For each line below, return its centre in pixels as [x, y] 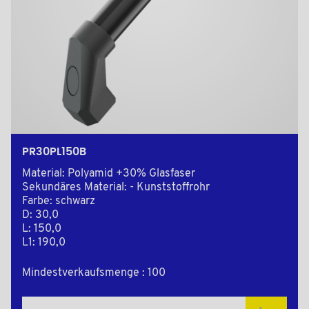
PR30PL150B [54, 152]
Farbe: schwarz [59, 202]
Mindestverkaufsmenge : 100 [94, 273]
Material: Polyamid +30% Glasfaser [109, 174]
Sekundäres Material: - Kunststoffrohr [116, 188]
